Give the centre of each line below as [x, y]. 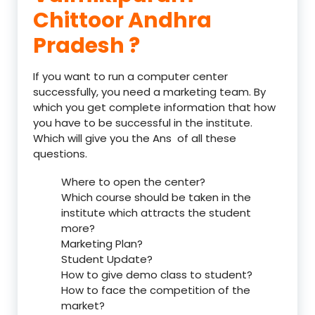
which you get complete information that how [154, 107]
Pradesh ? [86, 45]
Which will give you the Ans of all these [135, 138]
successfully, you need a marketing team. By [149, 91]
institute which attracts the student [156, 212]
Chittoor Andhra [122, 20]
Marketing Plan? [102, 243]
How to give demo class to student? [157, 274]
